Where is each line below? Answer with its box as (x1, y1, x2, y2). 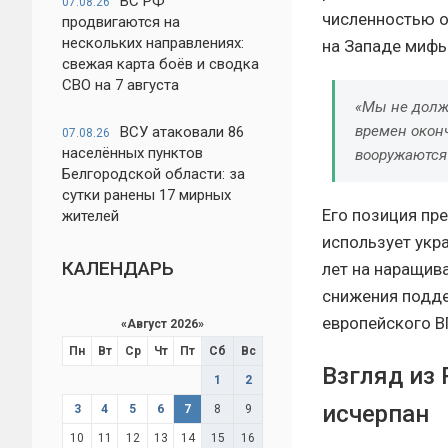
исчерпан (322, 399, 429, 428)
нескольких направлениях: (62, 34, 244, 52)
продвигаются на (62, 13, 180, 31)
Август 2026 (126, 317, 198, 331)
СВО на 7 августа (62, 76, 179, 94)
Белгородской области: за (62, 165, 245, 183)
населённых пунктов (62, 144, 203, 162)
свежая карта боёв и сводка (62, 55, 259, 73)
